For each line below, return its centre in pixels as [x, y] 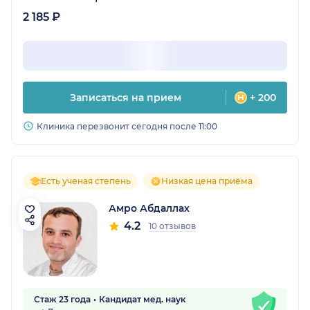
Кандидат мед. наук [142, 300]
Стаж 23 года [62, 300]
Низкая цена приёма [207, 181]
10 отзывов [172, 226]
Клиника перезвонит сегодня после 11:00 [127, 127]
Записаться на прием [126, 98]
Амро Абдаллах [149, 209]
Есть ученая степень [86, 181]
